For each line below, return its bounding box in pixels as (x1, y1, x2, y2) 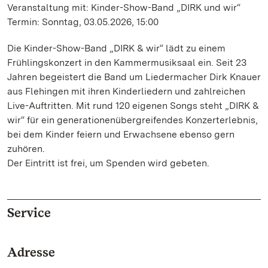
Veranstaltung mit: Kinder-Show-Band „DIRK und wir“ (7, 2, 240, 13)
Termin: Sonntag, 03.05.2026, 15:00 (7, 16, 159, 28)
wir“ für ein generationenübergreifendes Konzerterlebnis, (7, 114, 258, 126)
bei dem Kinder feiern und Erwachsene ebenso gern (7, 129, 234, 140)
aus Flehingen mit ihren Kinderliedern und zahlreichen (7, 86, 245, 97)
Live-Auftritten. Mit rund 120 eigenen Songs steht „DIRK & (7, 100, 259, 111)
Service (7, 205, 51, 220)
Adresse (7, 244, 55, 260)
